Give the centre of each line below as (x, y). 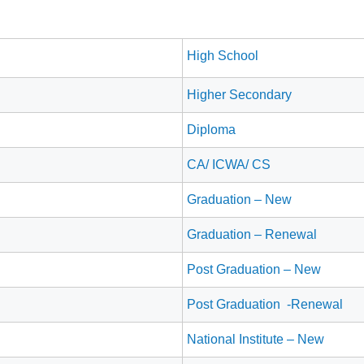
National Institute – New (256, 339)
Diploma (211, 129)
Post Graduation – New (254, 269)
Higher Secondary (239, 94)
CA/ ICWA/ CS (229, 164)
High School (223, 55)
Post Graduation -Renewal (265, 304)
